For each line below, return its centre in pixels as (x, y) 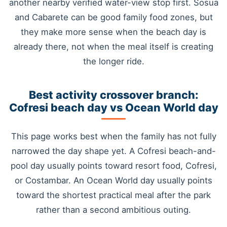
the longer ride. (113, 62)
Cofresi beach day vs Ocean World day (113, 107)
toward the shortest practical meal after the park (113, 195)
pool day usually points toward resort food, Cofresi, (113, 166)
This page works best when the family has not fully (113, 137)
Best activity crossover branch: (113, 94)
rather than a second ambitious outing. (113, 210)
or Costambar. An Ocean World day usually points (113, 181)
